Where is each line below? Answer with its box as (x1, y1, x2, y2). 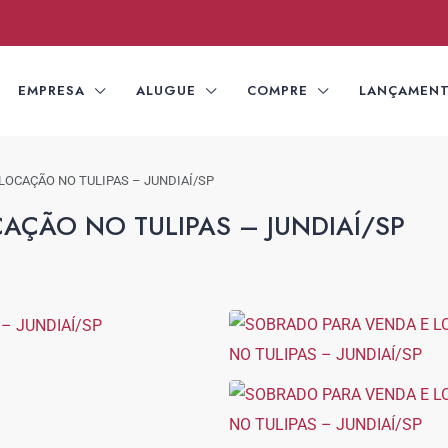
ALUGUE (136, 81, 196, 100)
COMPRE (247, 81, 308, 100)
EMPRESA (18, 81, 85, 100)
